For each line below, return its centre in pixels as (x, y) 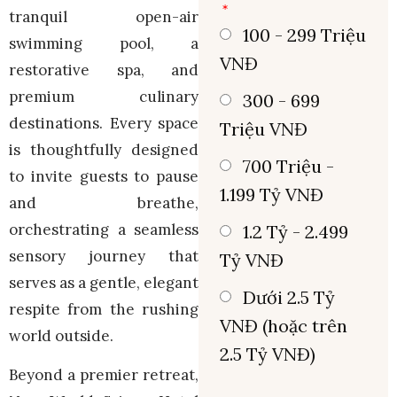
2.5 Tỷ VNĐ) (268, 354)
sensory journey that (104, 256)
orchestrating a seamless (104, 229)
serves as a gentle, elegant (104, 282)
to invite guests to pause (104, 176)
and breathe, (104, 202)
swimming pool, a (104, 43)
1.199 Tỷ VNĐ (272, 195)
